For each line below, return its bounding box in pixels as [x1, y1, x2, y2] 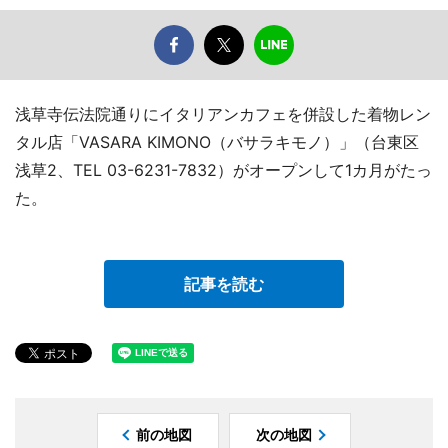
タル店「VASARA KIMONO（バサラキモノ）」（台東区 [15, 132, 419, 153]
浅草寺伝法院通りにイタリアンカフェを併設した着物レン [15, 104, 431, 125]
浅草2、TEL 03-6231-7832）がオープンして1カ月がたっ [15, 160, 432, 181]
